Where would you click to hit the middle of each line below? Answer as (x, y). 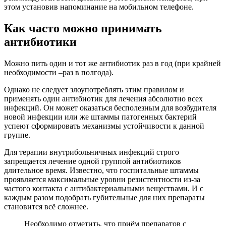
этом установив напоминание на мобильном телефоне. (99, 7)
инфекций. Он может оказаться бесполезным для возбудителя (110, 108)
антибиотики (40, 42)
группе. (17, 135)
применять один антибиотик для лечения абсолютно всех (103, 99)
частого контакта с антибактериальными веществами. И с (104, 189)
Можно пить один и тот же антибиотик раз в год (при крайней (112, 64)
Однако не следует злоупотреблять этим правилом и (94, 90)
